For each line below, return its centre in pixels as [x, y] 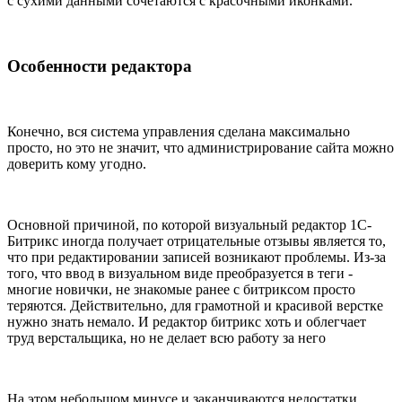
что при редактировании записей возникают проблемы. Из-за [197, 257]
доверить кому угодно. [77, 163]
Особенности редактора [100, 66]
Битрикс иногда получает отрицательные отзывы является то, [197, 240]
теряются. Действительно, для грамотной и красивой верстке [195, 305]
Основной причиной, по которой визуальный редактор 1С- [189, 224]
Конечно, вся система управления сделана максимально [179, 131]
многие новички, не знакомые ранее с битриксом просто [181, 289]
